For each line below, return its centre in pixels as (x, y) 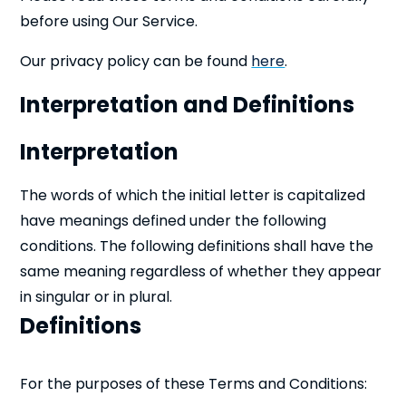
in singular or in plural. (97, 297)
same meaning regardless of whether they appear (201, 271)
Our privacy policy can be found (136, 61)
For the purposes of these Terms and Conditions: (194, 384)
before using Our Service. (109, 21)
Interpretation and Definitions (188, 105)
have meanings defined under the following (174, 221)
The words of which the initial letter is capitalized (193, 195)
